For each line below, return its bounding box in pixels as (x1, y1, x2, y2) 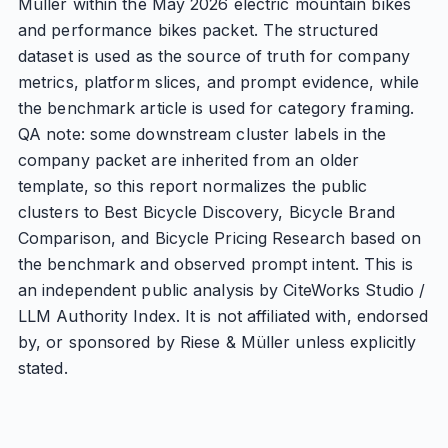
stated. (17, 358, 68, 378)
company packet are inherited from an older (17, 150, 360, 170)
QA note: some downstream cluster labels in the (17, 124, 387, 144)
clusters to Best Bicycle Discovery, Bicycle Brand (17, 202, 395, 222)
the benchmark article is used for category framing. (17, 98, 415, 118)
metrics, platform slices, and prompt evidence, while (17, 72, 420, 92)
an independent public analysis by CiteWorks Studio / (17, 280, 426, 300)
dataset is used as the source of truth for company (17, 46, 410, 66)
